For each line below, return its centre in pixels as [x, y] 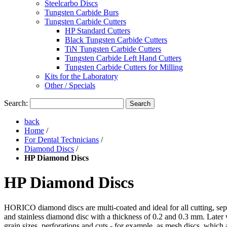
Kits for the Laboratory [81, 76]
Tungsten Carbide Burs [82, 12]
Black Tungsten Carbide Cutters [116, 40]
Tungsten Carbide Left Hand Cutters [123, 58]
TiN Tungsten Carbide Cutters [113, 49]
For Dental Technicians [62, 140]
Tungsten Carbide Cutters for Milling [124, 67]
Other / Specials [70, 85]
